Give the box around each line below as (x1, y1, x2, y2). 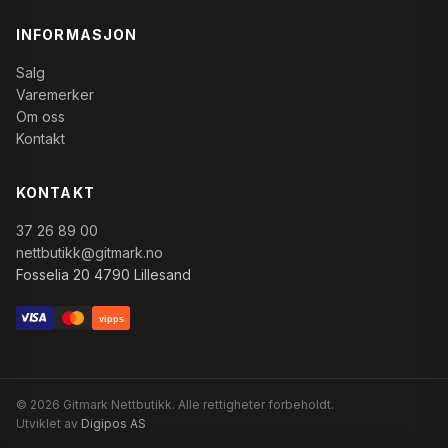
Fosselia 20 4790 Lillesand (16, 265, 191, 283)
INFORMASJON (16, 25, 138, 43)
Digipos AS (81, 415, 146, 431)
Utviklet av (16, 415, 81, 431)
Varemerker (16, 85, 94, 103)
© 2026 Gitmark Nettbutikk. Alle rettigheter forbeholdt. (16, 396, 334, 412)
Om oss (16, 107, 65, 125)
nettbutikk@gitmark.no (16, 243, 163, 261)
